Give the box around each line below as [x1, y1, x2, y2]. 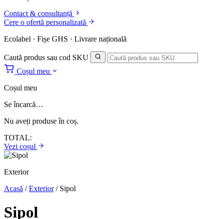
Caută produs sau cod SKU [4, 53, 88, 62]
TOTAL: [4, 133, 32, 142]
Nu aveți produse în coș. [4, 117, 79, 125]
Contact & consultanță [4, 9, 72, 18]
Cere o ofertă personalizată [4, 18, 88, 26]
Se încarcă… [4, 100, 44, 109]
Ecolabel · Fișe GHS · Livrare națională [4, 35, 127, 43]
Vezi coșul [4, 142, 38, 151]
